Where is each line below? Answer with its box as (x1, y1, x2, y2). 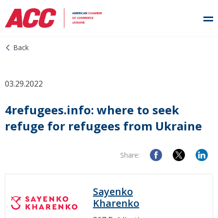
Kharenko (93, 197, 139, 210)
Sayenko (93, 185, 133, 198)
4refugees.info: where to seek (5, 102, 179, 118)
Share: (120, 150, 140, 160)
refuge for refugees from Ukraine (5, 118, 202, 134)
